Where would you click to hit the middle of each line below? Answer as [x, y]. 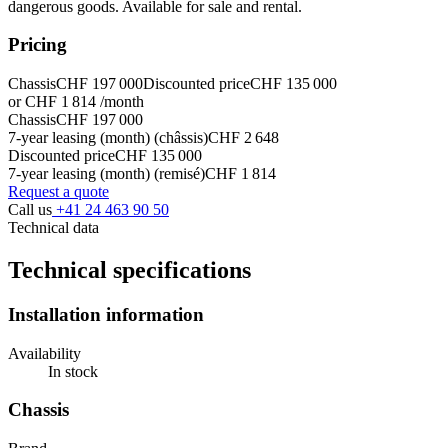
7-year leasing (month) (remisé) [106, 174]
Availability [44, 353]
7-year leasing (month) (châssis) [108, 138]
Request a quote [58, 192]
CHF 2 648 [243, 138]
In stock [73, 371]
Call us [30, 210]
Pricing [37, 45]
